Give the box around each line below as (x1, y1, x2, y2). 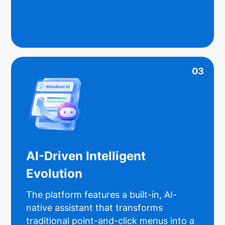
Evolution (26, 166, 83, 181)
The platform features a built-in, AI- (26, 189, 177, 200)
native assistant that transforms (26, 202, 163, 213)
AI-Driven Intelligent (26, 148, 146, 163)
